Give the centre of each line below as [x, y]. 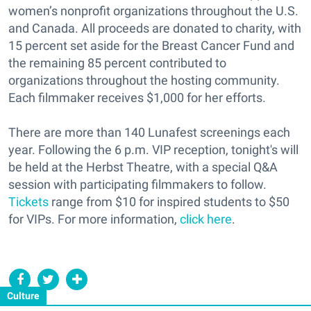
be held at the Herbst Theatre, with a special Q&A [143, 167]
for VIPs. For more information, [94, 219]
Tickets [28, 202]
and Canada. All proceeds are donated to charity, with [155, 28]
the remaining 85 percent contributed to [117, 63]
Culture [23, 296]
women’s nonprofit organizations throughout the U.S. [153, 11]
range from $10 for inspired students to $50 [169, 202]
